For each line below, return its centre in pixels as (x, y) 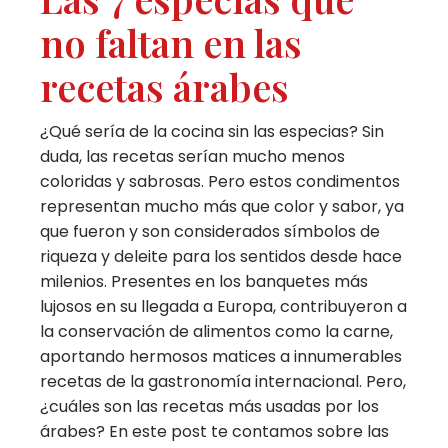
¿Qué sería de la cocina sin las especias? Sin (212, 131)
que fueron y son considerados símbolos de (210, 231)
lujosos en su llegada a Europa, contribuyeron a (224, 306)
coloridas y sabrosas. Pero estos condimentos (220, 181)
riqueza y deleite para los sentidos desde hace (221, 256)
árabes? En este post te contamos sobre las (215, 431)
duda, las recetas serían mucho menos (193, 156)
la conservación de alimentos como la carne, (217, 331)
